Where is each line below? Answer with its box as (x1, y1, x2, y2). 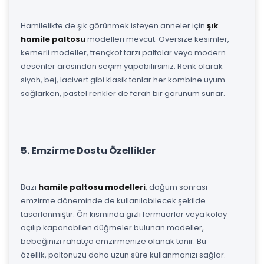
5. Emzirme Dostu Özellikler (21, 143, 156, 157)
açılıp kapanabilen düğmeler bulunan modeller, (21, 222, 204, 233)
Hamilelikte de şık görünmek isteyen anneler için (21, 19, 207, 31)
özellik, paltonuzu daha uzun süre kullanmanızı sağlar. (21, 249, 226, 260)
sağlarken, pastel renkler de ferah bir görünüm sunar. (21, 87, 225, 99)
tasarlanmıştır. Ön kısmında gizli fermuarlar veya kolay (21, 208, 227, 220)
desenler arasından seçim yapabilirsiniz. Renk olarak (21, 60, 223, 72)
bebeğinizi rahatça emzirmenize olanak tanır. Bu (21, 235, 206, 247)
